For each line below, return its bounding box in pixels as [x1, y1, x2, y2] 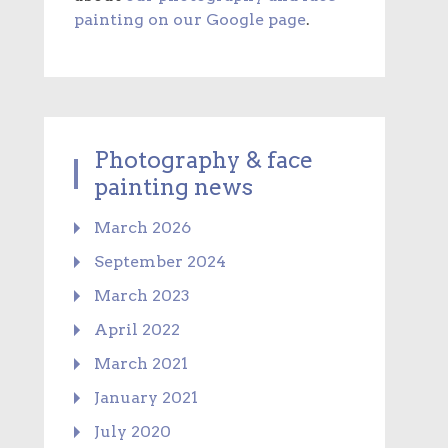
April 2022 [93, 320, 180, 340]
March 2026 [93, 218, 191, 238]
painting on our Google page [73, 10, 306, 30]
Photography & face [93, 146, 313, 175]
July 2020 [93, 422, 171, 442]
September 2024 [93, 252, 226, 272]
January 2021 [93, 388, 198, 408]
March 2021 [93, 354, 188, 374]
